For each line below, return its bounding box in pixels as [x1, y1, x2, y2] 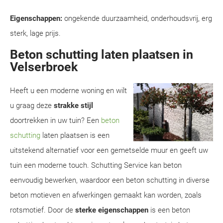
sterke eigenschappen [75, 206, 148, 215]
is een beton [148, 206, 190, 215]
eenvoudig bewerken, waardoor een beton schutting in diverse [10, 176, 210, 185]
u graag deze [10, 101, 54, 110]
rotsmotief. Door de [10, 206, 75, 215]
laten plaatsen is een [40, 131, 110, 140]
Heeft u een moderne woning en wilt [10, 86, 127, 95]
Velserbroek [10, 60, 78, 74]
